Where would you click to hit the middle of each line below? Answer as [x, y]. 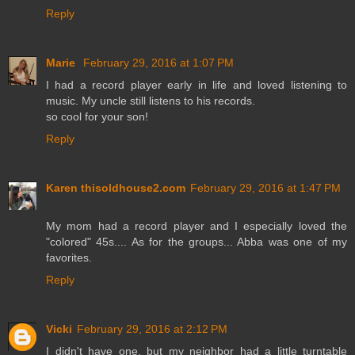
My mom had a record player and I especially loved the [197, 225]
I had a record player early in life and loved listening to [197, 84]
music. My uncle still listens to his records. [151, 100]
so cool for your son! [97, 116]
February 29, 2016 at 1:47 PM [265, 187]
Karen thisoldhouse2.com [116, 187]
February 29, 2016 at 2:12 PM [152, 328]
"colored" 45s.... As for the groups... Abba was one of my [197, 241]
